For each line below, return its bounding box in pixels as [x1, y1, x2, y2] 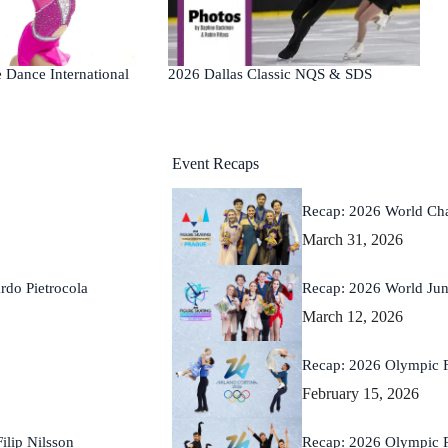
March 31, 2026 [302, 231, 403, 249]
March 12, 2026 [302, 307, 403, 325]
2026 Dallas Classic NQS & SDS [168, 65, 372, 82]
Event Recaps [172, 155, 259, 173]
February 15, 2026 [302, 384, 419, 402]
